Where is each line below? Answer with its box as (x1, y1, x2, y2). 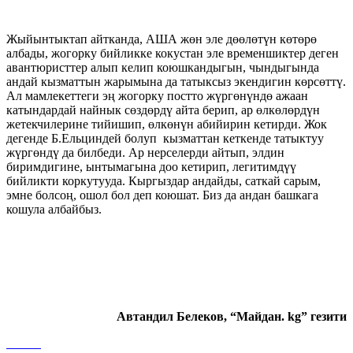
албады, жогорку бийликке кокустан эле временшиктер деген (6, 46, 339, 60)
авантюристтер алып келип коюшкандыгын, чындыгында (6, 60, 319, 74)
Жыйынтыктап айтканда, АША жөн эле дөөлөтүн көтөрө (6, 32, 317, 46)
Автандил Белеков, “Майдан (117, 309, 281, 323)
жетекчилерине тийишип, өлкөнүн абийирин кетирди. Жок (6, 117, 327, 131)
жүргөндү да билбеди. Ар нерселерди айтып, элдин (6, 145, 284, 159)
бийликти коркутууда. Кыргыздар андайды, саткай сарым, (6, 173, 321, 188)
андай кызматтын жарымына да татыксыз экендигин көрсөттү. (6, 74, 346, 88)
